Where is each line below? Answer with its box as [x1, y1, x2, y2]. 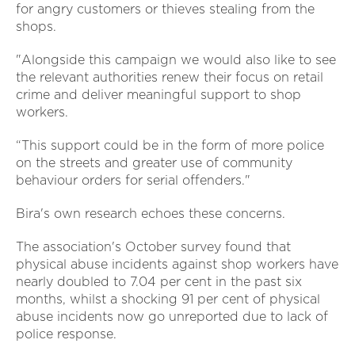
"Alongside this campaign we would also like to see [16, 52, 336, 67]
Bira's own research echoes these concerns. [16, 205, 285, 221]
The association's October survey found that [16, 239, 291, 254]
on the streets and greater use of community [16, 155, 292, 170]
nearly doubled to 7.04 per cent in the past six [16, 273, 302, 289]
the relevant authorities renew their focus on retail [16, 69, 323, 85]
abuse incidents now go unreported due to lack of [16, 308, 328, 324]
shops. [16, 18, 56, 34]
